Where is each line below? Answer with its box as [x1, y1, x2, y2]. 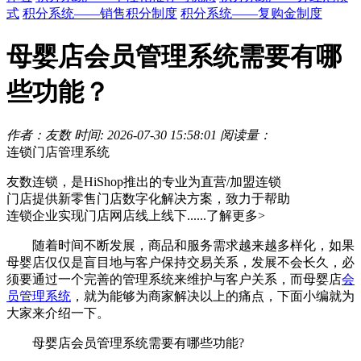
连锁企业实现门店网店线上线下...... [6, 209, 206, 223]
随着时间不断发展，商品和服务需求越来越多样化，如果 [6, 239, 355, 253]
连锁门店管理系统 [6, 145, 110, 160]
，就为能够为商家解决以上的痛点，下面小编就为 [71, 289, 355, 304]
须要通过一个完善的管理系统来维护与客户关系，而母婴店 [6, 272, 342, 287]
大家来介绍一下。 [6, 306, 110, 321]
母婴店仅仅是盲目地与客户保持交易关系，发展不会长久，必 [6, 255, 355, 270]
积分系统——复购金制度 [180, 6, 322, 20]
